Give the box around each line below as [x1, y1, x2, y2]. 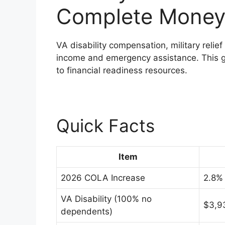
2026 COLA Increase [61, 173, 145, 183]
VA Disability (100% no [61, 194, 152, 204]
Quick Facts [56, 115, 155, 136]
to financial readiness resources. [56, 65, 187, 75]
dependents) [61, 206, 113, 216]
